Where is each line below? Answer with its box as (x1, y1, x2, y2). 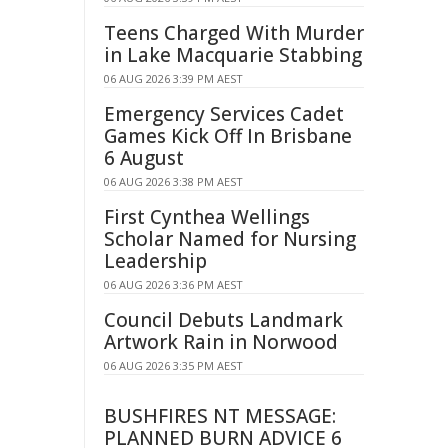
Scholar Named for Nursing (104, 226, 356, 252)
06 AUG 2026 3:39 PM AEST (104, 71, 243, 86)
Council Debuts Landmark (104, 307, 343, 333)
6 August (104, 145, 184, 171)
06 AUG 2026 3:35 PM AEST (104, 358, 243, 373)
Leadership (104, 248, 207, 274)
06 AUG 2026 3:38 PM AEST (104, 174, 243, 189)
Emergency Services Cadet (104, 101, 344, 127)
